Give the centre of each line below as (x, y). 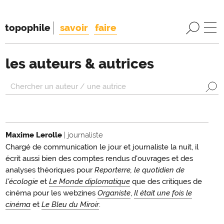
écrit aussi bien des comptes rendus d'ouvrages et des (99, 158)
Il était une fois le (163, 193)
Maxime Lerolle (35, 135)
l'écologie (22, 181)
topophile (27, 27)
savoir (74, 27)
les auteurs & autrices (80, 63)
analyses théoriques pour (50, 170)
